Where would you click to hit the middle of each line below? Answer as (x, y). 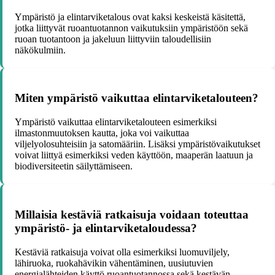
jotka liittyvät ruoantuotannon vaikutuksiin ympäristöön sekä (131, 28)
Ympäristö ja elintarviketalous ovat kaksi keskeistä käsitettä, (130, 17)
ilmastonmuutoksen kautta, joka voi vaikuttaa (102, 133)
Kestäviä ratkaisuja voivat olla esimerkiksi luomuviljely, (122, 252)
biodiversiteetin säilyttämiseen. (74, 166)
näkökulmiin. (40, 50)
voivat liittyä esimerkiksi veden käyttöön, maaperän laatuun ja (134, 155)
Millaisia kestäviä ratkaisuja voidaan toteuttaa (132, 214)
